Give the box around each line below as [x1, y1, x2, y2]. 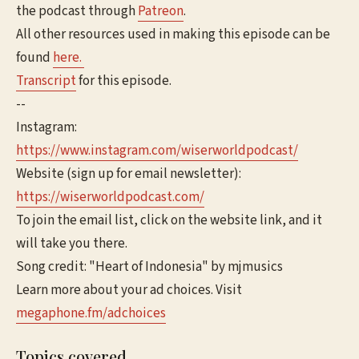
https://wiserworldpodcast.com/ [16, 188, 204, 207]
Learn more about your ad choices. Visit [16, 280, 242, 300]
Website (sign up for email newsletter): [16, 164, 241, 184]
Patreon [138, 2, 184, 21]
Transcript [16, 71, 76, 91]
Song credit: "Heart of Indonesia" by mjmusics [16, 257, 285, 276]
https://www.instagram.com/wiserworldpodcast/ [16, 141, 298, 160]
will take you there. [16, 234, 127, 253]
